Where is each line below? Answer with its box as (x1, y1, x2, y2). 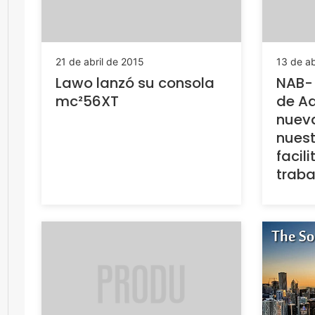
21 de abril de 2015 (56, 56, 144, 68)
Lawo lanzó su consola (56, 73, 214, 94)
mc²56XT (56, 91, 119, 112)
